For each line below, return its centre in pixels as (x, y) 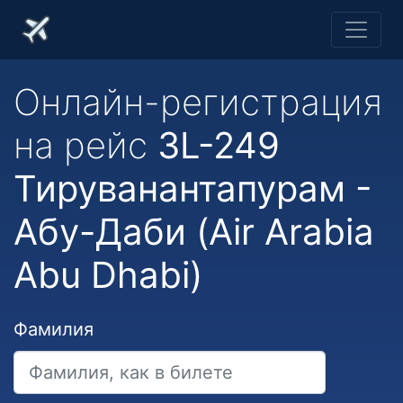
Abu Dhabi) (108, 275)
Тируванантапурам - (193, 188)
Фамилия (54, 329)
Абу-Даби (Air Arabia (194, 232)
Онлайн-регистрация (198, 102)
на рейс (85, 145)
